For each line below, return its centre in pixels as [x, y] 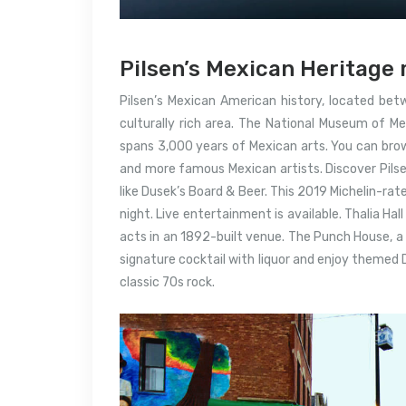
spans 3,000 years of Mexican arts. [224, 146]
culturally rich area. [177, 123]
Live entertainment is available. [249, 214]
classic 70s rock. [167, 282]
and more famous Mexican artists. [221, 169]
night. [136, 214]
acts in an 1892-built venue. [203, 237]
